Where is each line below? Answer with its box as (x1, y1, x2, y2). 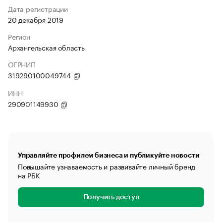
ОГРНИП (8, 58, 36, 69)
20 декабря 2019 (8, 14, 63, 25)
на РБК (18, 169, 40, 180)
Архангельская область (8, 42, 85, 53)
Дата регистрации (8, 3, 68, 14)
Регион (8, 31, 30, 42)
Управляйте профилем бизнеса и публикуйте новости (18, 152, 200, 159)
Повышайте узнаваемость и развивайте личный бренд (18, 161, 195, 171)
